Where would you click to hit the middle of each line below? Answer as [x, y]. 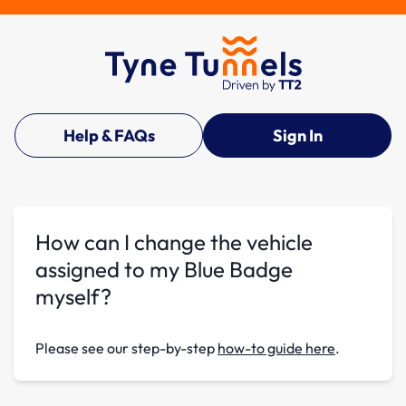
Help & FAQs [109, 135]
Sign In [297, 135]
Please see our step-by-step [126, 348]
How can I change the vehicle [174, 242]
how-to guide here [276, 348]
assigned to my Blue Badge [164, 269]
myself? [73, 296]
